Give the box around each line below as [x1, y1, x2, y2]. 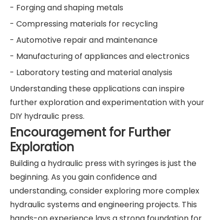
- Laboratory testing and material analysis [10, 67, 172, 79]
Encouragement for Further [10, 124, 170, 141]
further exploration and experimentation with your [10, 97, 204, 109]
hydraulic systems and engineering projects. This [10, 199, 197, 211]
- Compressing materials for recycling [10, 18, 158, 30]
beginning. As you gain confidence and [10, 171, 157, 183]
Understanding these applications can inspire [10, 83, 185, 95]
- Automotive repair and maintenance [10, 34, 158, 46]
